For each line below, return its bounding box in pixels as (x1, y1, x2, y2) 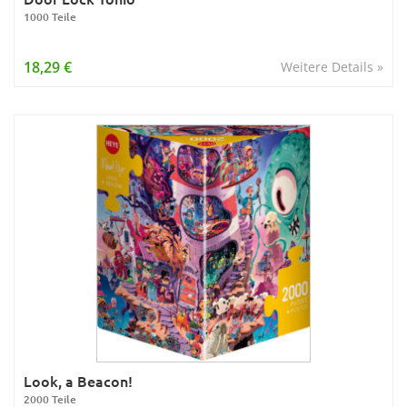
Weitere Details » (281, 58, 383, 75)
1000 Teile (24, 9, 76, 25)
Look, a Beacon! (24, 371, 133, 391)
